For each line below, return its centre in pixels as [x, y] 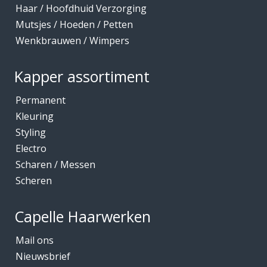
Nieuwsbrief [43, 256]
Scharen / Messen [55, 164]
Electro [31, 148]
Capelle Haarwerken [83, 216]
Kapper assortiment [82, 76]
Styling [31, 132]
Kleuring [35, 116]
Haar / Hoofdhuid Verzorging [81, 8]
